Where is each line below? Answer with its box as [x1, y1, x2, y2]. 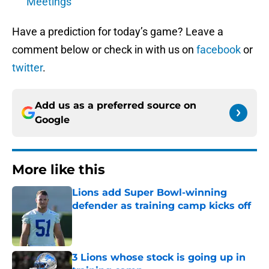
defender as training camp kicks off [72, 200, 251, 212]
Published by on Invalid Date [71, 213, 176, 223]
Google [35, 114, 70, 126]
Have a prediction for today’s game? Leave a [12, 25, 223, 38]
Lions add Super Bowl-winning [72, 187, 227, 199]
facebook [196, 43, 241, 56]
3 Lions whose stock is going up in [72, 252, 246, 264]
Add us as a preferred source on [35, 100, 196, 112]
